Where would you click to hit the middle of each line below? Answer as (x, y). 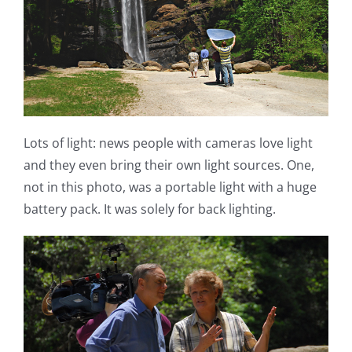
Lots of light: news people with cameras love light (168, 143)
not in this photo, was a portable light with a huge (170, 187)
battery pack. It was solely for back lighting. (150, 209)
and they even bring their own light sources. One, (169, 165)
